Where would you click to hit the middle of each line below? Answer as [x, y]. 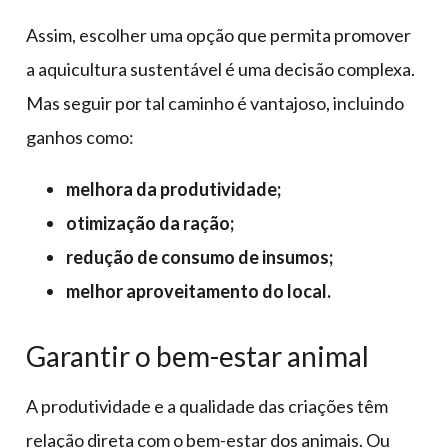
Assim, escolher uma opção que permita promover [218, 34]
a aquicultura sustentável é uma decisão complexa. [220, 68]
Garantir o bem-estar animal [197, 355]
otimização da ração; [150, 222]
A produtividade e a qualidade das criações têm [207, 405]
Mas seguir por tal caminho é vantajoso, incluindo [215, 102]
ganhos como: [80, 136]
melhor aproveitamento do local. [198, 290]
